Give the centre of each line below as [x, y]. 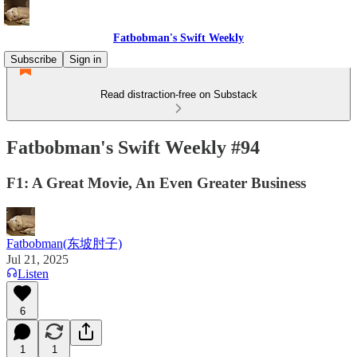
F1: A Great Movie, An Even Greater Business [156, 182]
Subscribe [33, 59]
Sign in [85, 59]
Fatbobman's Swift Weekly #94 [133, 147]
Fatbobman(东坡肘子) [64, 243]
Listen [33, 273]
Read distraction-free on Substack [178, 94]
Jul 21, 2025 [37, 259]
